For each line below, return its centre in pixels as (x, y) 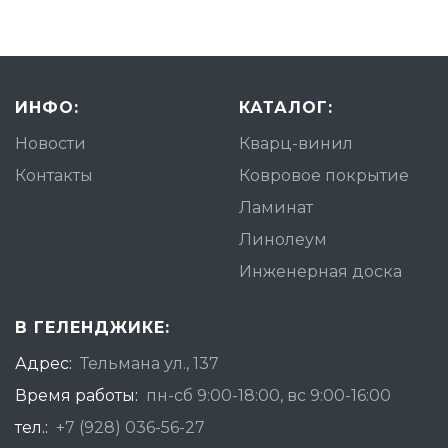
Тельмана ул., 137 (149, 363)
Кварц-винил (296, 143)
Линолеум (283, 239)
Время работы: (76, 395)
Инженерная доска (320, 271)
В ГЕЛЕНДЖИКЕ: (92, 327)
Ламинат (276, 207)
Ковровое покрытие (324, 175)
